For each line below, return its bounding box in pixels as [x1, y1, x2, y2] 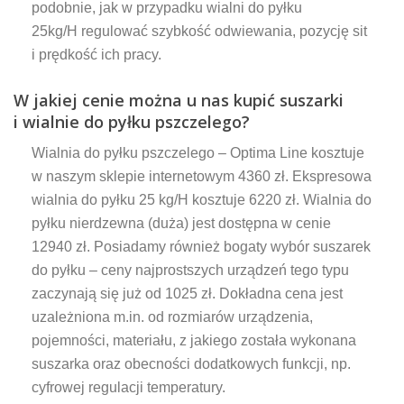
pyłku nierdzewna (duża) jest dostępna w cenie [32, 215, 331, 231]
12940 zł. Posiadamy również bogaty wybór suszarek [32, 238, 371, 254]
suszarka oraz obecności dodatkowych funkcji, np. [32, 355, 351, 372]
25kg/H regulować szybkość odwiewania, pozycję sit [32, 23, 367, 39]
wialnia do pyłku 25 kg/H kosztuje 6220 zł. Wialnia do [32, 191, 372, 207]
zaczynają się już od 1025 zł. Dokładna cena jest [32, 285, 343, 301]
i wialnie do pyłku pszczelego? [14, 110, 254, 133]
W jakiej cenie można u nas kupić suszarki [14, 88, 344, 111]
